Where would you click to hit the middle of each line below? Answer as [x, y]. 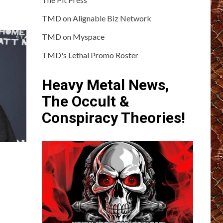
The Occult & [85, 101]
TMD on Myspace [73, 36]
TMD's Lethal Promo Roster [90, 55]
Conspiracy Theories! [113, 117]
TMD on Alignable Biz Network [96, 18]
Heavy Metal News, [105, 85]
